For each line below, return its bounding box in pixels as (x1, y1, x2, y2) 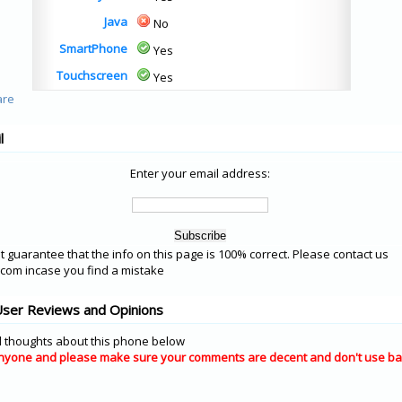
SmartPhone (59, 40, 127, 57)
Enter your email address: (130, 165, 270, 181)
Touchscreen (57, 67, 127, 83)
